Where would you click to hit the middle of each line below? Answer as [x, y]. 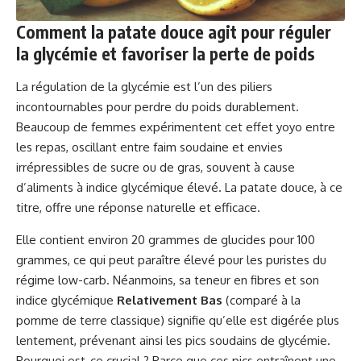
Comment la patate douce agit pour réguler [174, 32]
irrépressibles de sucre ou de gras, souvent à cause [156, 168]
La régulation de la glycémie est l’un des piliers [144, 87]
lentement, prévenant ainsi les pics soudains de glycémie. [173, 341]
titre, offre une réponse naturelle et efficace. [138, 208]
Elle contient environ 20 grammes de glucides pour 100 [166, 240]
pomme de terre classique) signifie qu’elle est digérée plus [178, 321]
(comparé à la [261, 301]
